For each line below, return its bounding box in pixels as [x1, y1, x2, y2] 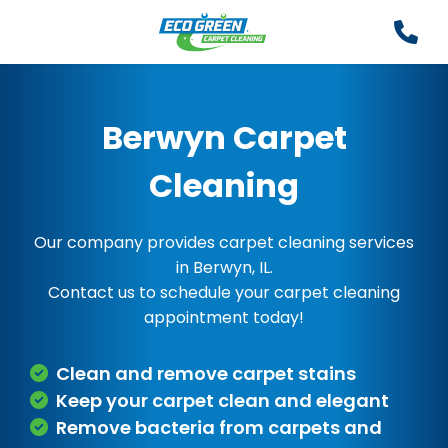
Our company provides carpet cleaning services [34, 231, 414, 254]
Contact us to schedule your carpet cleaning [48, 281, 400, 304]
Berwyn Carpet [101, 115, 347, 160]
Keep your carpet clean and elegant [56, 388, 389, 413]
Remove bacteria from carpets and [56, 415, 382, 440]
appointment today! [144, 306, 304, 329]
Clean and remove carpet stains [56, 361, 356, 386]
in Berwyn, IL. [175, 256, 273, 279]
